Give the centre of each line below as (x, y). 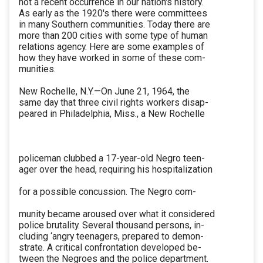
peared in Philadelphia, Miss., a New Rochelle (112, 114)
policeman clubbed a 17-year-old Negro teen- (112, 159)
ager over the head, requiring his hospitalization (116, 170)
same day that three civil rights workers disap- (114, 103)
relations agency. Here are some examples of (112, 47)
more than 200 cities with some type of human (113, 36)
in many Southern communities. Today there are (114, 25)
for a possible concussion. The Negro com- (107, 192)
